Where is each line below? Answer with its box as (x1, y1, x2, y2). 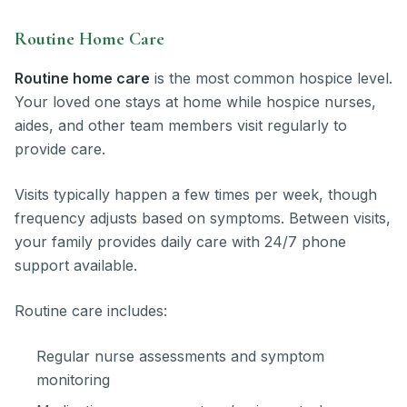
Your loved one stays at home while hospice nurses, (15, 92, 376, 111)
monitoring (36, 370, 110, 389)
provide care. (15, 139, 105, 158)
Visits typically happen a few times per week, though (15, 184, 377, 203)
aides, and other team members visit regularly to (15, 115, 347, 134)
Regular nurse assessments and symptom (36, 346, 324, 365)
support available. (15, 255, 137, 274)
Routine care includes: (15, 301, 167, 320)
